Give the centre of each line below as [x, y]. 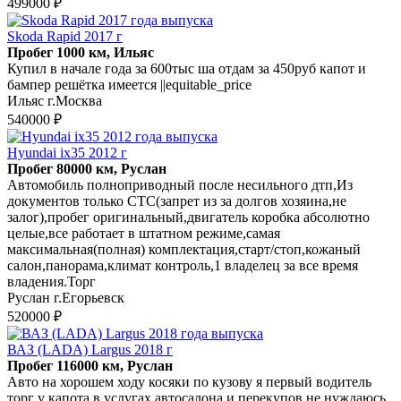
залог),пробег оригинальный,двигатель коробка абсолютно [188, 217]
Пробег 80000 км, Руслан [87, 168]
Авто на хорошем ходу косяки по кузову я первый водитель [189, 381]
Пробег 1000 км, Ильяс [81, 52]
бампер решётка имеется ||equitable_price [129, 84]
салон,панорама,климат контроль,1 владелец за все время [183, 265]
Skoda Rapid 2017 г [65, 36]
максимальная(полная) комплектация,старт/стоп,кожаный [184, 249]
